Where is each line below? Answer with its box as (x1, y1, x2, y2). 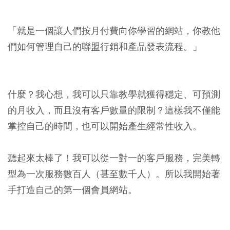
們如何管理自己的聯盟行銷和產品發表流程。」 (8, 41, 202, 53)
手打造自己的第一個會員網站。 (8, 184, 137, 196)
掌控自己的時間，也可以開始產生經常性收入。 (8, 120, 202, 132)
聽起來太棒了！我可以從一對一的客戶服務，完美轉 (8, 152, 220, 164)
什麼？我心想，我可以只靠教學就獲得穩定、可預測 (8, 88, 220, 101)
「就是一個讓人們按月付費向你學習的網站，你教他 (8, 25, 220, 37)
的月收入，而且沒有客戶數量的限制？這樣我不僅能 (8, 104, 220, 117)
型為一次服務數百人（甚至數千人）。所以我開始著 (8, 168, 220, 180)
